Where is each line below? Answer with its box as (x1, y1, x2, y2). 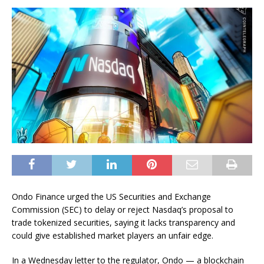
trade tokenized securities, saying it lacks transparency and (12, 216, 235, 228)
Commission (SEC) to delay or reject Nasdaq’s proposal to (12, 203, 233, 215)
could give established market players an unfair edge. (12, 229, 213, 241)
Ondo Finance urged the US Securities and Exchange (12, 190, 211, 202)
